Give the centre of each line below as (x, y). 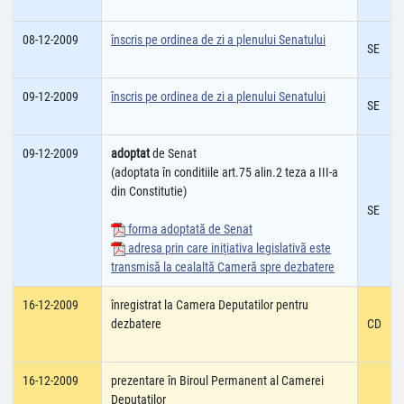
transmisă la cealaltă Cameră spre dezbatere (223, 267)
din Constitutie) (149, 191)
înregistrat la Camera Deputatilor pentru (210, 305)
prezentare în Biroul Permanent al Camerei (217, 381)
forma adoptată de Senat (189, 229)
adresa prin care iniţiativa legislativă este (228, 248)
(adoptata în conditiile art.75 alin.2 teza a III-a (225, 172)
